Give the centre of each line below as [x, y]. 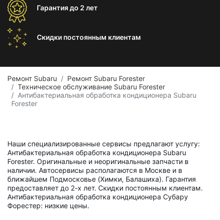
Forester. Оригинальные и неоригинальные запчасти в [98, 161]
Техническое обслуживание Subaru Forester [91, 87]
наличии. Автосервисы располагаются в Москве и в [95, 170]
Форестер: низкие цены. [48, 206]
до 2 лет [84, 8]
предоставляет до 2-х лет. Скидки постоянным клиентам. [105, 188]
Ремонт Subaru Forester [106, 78]
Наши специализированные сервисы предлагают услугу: [104, 144]
